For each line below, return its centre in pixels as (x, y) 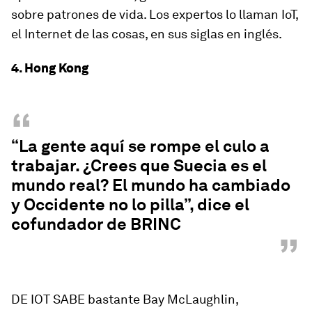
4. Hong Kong (50, 68)
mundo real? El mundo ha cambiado (151, 185)
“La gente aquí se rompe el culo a (140, 146)
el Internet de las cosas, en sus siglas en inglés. (147, 33)
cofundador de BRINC (96, 224)
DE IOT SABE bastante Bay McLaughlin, (125, 299)
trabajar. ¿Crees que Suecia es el (139, 165)
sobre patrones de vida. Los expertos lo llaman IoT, (155, 14)
